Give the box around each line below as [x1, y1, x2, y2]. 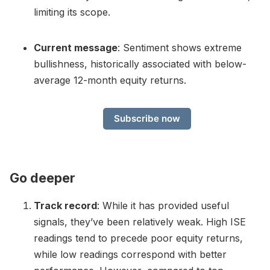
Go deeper [10, 170, 75, 186]
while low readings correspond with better [34, 248, 227, 261]
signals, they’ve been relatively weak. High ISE [34, 216, 246, 228]
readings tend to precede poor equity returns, [34, 232, 243, 245]
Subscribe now [114, 113, 180, 125]
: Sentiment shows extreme [118, 41, 242, 54]
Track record [34, 199, 97, 212]
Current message [34, 41, 118, 54]
